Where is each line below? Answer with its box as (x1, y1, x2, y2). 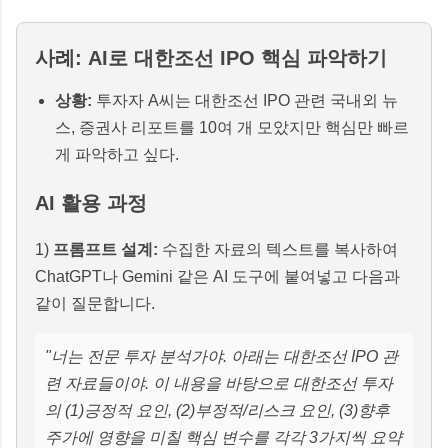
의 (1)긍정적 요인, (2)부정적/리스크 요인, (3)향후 (45, 401, 390, 419)
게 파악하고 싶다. (55, 145, 179, 163)
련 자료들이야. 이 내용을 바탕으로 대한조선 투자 (45, 374, 393, 392)
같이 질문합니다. (35, 294, 155, 312)
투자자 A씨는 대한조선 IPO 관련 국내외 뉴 (92, 91, 398, 109)
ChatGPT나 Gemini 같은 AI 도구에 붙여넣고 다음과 (35, 267, 400, 285)
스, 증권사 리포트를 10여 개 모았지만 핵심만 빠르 (55, 118, 409, 136)
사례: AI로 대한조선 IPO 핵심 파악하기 (35, 46, 387, 69)
